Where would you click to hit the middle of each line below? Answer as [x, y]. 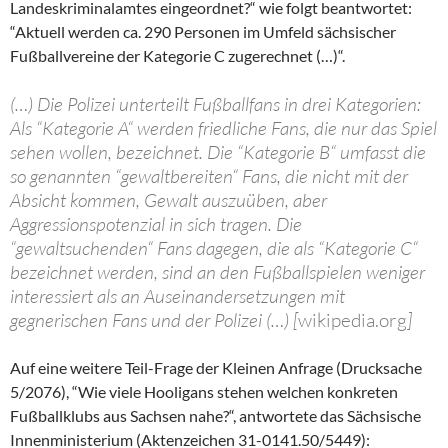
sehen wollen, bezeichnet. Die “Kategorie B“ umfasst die [218, 152]
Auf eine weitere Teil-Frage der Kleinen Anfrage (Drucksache [216, 368]
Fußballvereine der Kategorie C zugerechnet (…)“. [177, 56]
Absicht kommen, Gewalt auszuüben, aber [168, 200]
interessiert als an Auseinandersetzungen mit [177, 296]
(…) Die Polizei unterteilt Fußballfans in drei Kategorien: [215, 104]
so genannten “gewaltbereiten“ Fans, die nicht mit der [209, 176]
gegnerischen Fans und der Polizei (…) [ [154, 320]
